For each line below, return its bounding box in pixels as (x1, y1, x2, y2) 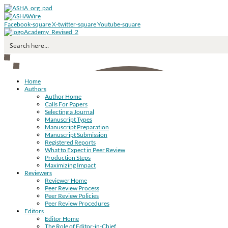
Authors (24, 85, 46, 93)
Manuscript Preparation (45, 123, 109, 131)
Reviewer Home (45, 177, 87, 184)
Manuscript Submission (45, 131, 107, 138)
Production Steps (45, 154, 91, 161)
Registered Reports (45, 138, 96, 146)
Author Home (45, 93, 81, 100)
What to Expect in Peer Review (45, 146, 125, 154)
